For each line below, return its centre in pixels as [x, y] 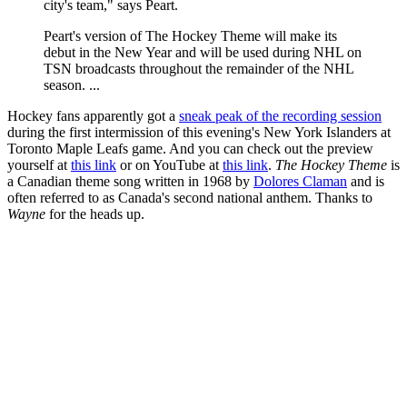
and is [366, 182]
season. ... [72, 85]
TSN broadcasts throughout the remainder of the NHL [199, 69]
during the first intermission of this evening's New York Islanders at [199, 133]
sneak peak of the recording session [280, 116]
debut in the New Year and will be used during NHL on [203, 53]
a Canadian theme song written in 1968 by [130, 182]
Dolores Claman [300, 182]
